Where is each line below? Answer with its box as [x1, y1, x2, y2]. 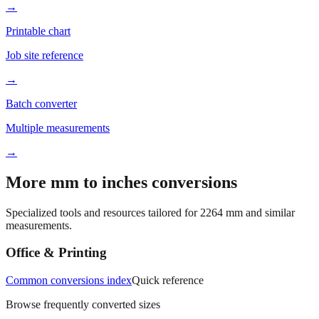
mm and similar [223, 206, 295, 219]
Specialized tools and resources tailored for [6, 206, 200, 219]
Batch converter [6, 97, 77, 110]
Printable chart [6, 24, 70, 37]
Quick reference [132, 274, 204, 287]
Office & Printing [6, 245, 107, 261]
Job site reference [6, 48, 83, 61]
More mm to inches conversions [6, 172, 237, 192]
